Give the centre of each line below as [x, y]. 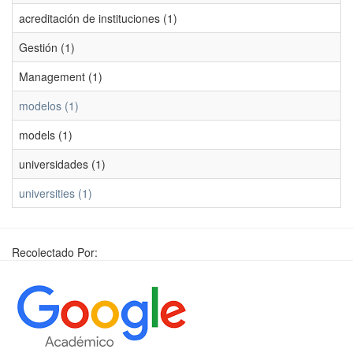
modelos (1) [49, 106]
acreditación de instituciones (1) [98, 18]
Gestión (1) [47, 47]
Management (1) [61, 76]
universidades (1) [62, 164]
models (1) [46, 135]
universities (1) [56, 193]
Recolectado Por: [55, 252]
